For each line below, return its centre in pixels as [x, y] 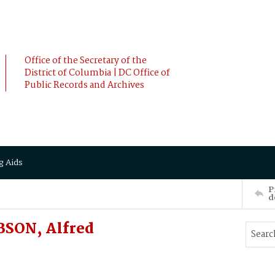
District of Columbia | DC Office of [97, 73]
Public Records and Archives [84, 85]
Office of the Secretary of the [86, 61]
